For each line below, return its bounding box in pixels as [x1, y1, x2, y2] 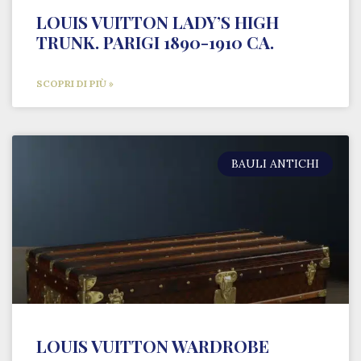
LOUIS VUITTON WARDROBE [36, 334, 269, 357]
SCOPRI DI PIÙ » [36, 77, 114, 89]
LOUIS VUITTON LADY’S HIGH [36, 10, 279, 33]
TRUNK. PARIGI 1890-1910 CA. [36, 31, 274, 53]
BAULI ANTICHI [231, 156, 320, 172]
